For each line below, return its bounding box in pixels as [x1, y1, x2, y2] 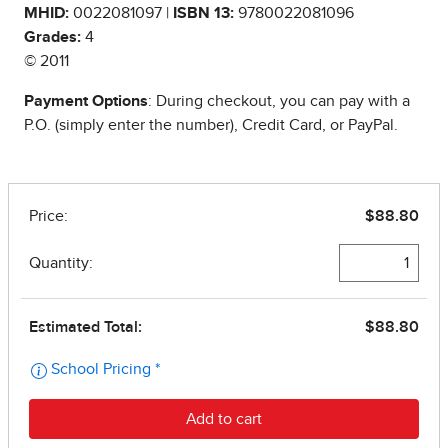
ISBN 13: [173, 5, 234, 22]
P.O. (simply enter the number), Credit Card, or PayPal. [24, 117, 398, 134]
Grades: [24, 29, 81, 46]
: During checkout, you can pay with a [148, 93, 410, 110]
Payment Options [24, 93, 148, 110]
